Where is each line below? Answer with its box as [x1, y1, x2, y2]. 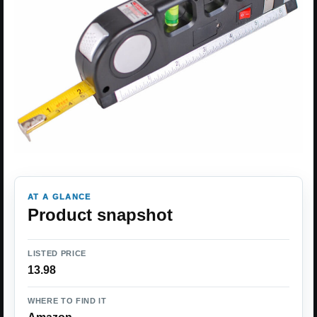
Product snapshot [28, 204, 173, 224]
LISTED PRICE [28, 248, 86, 258]
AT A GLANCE [28, 192, 91, 201]
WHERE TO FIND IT [28, 296, 107, 305]
